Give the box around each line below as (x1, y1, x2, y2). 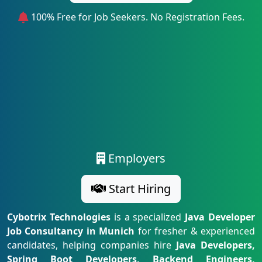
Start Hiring (106, 181, 171, 196)
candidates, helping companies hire (7, 239, 176, 251)
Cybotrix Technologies (7, 211, 111, 223)
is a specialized (110, 211, 185, 223)
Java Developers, (176, 239, 255, 251)
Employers (105, 150, 166, 166)
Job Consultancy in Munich (7, 225, 135, 237)
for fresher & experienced (135, 225, 256, 237)
